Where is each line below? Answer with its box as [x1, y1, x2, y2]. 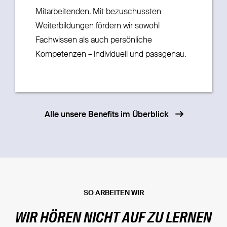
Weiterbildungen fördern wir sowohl [35, 22, 160, 30]
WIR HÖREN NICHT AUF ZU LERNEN [15, 211, 212, 226]
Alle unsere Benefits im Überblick [44, 110, 169, 119]
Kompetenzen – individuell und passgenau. [35, 50, 186, 59]
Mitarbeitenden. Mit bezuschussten [35, 8, 161, 16]
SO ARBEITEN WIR [83, 189, 144, 197]
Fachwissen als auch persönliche [35, 36, 152, 45]
